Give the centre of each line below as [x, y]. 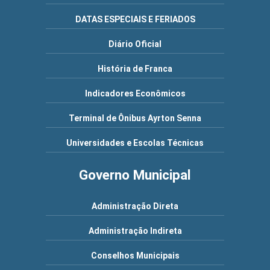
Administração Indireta [135, 231]
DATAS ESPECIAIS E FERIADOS [135, 19]
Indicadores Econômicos [135, 93]
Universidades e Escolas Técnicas [135, 143]
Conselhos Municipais [135, 256]
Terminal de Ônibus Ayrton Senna [135, 118]
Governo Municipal [135, 175]
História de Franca [135, 69]
